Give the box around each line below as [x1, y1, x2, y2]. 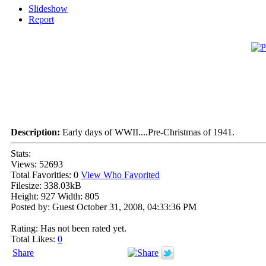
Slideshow [28, 4, 68, 14]
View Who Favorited [81, 170, 160, 180]
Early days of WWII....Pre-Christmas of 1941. [62, 127, 235, 138]
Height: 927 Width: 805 [11, 191, 99, 202]
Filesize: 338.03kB [11, 180, 81, 191]
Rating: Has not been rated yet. [11, 223, 126, 234]
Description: [11, 127, 62, 138]
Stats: [11, 148, 31, 159]
